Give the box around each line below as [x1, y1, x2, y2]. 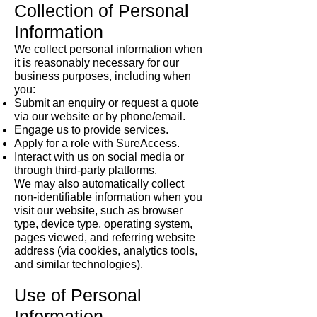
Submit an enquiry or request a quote [14, 97, 199, 109]
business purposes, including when [14, 70, 191, 82]
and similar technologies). [14, 258, 143, 270]
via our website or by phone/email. [14, 110, 185, 122]
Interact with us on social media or [14, 151, 184, 163]
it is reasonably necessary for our [14, 57, 179, 69]
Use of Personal [14, 285, 142, 305]
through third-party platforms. [14, 164, 157, 176]
